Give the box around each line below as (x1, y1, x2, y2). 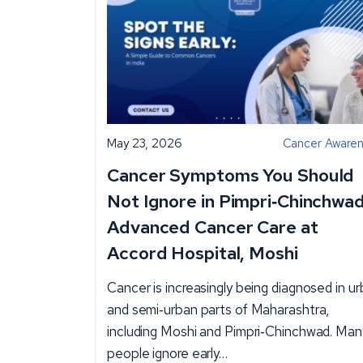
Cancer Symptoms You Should (107, 163, 355, 187)
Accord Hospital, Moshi (107, 241, 298, 265)
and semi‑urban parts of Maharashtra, (107, 300, 330, 318)
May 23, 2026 (107, 135, 182, 152)
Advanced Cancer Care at (107, 215, 318, 239)
